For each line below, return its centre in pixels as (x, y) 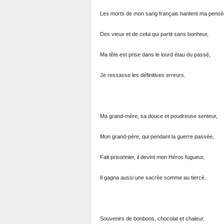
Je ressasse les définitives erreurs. (143, 75)
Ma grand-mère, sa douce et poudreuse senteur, (159, 116)
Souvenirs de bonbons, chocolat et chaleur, (152, 218)
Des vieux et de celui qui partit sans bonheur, (154, 34)
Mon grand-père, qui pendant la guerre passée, (157, 136)
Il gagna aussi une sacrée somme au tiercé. (153, 177)
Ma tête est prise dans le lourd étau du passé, (155, 54)
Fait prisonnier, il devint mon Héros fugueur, (152, 157)
